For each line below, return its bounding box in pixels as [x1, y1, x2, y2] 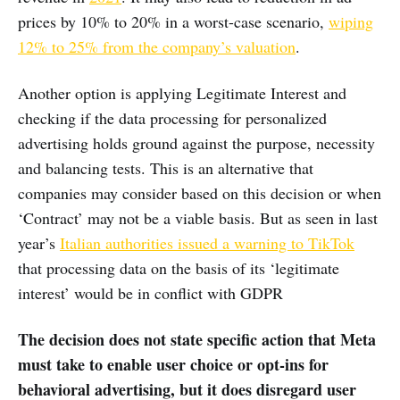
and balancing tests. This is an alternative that [18, 157, 313, 179]
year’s [18, 232, 60, 254]
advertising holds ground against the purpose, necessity [18, 132, 375, 154]
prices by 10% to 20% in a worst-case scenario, [18, 11, 329, 33]
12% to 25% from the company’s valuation [18, 36, 296, 58]
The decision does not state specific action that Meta [18, 328, 376, 352]
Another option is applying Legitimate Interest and [18, 82, 346, 104]
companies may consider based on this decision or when [18, 182, 381, 204]
